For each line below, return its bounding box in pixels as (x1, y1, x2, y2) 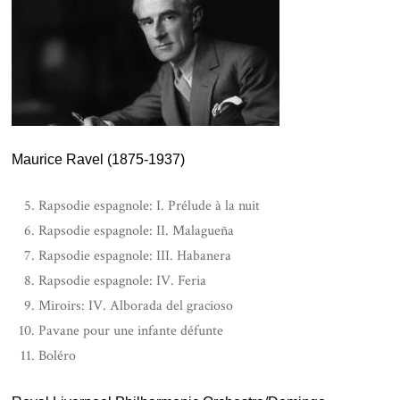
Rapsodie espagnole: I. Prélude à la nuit (38, 196, 261, 216)
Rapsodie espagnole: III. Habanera (38, 246, 232, 266)
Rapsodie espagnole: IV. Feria (38, 271, 207, 291)
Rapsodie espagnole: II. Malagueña (38, 221, 235, 241)
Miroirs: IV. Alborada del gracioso (38, 296, 234, 316)
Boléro (38, 346, 77, 366)
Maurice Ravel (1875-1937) (12, 152, 186, 168)
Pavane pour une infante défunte (38, 321, 224, 341)
